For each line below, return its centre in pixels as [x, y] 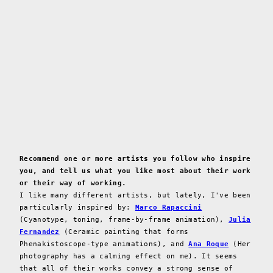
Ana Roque [209, 244]
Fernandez [40, 232]
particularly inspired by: [77, 207]
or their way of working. [73, 183]
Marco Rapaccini [168, 207]
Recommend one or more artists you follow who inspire [135, 158]
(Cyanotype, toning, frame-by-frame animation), [124, 219]
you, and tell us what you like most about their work [135, 171]
